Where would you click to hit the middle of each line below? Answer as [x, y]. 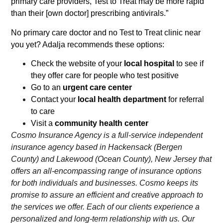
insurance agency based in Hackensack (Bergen [97, 147]
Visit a [43, 123]
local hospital [149, 64]
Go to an [47, 88]
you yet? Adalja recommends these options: [88, 44]
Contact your [55, 100]
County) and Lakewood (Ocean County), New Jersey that [111, 159]
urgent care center [98, 88]
